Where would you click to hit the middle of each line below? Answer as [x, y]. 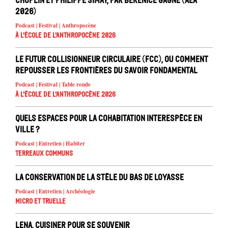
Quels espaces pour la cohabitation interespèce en [109, 118]
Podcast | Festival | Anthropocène [56, 26]
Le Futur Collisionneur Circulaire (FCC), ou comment [112, 59]
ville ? [27, 130]
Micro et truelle [40, 202]
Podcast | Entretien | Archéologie [55, 192]
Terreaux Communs [44, 154]
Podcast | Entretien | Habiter [50, 144]
